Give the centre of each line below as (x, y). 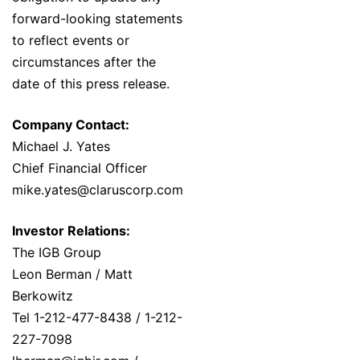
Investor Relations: (71, 231)
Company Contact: (71, 125)
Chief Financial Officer (80, 168)
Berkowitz (43, 296)
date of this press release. (91, 84)
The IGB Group (57, 253)
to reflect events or (71, 41)
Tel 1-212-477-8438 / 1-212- (97, 318)
